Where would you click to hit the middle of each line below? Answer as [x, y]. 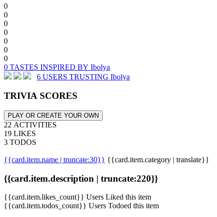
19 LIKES [20, 133]
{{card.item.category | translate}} [158, 159]
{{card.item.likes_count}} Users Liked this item [77, 197]
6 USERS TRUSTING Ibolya [83, 77]
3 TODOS [20, 142]
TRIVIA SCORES [41, 96]
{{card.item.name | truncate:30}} [54, 159]
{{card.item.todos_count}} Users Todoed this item [81, 206]
